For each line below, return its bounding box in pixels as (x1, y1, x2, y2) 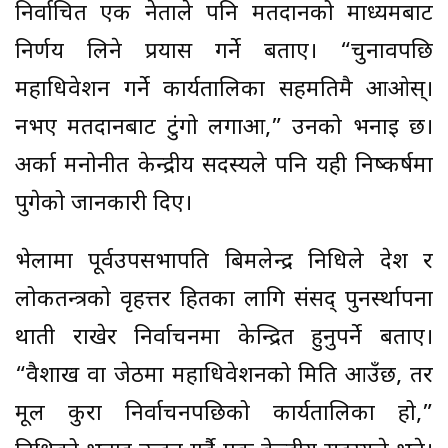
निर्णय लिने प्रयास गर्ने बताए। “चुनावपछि (15, 37, 433, 67)
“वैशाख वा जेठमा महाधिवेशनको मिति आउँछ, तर (15, 361, 433, 391)
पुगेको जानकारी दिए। (15, 189, 192, 219)
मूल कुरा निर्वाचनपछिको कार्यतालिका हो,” (15, 399, 433, 429)
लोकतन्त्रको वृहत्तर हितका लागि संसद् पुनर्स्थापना (15, 285, 433, 315)
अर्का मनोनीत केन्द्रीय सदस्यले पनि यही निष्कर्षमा (15, 151, 433, 181)
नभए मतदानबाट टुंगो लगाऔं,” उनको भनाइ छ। (15, 113, 433, 143)
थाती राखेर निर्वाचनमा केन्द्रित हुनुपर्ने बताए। (15, 323, 433, 353)
